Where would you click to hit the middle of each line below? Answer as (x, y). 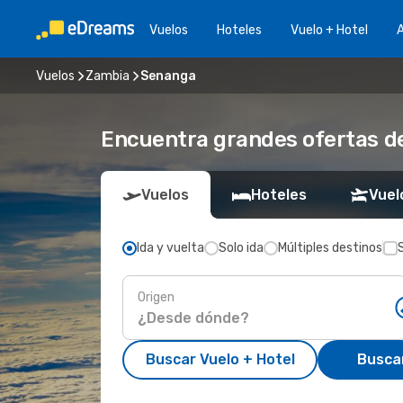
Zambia (107, 76)
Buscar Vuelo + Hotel (220, 359)
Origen (156, 297)
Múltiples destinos (330, 248)
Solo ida (241, 248)
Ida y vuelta (170, 248)
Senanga (168, 76)
